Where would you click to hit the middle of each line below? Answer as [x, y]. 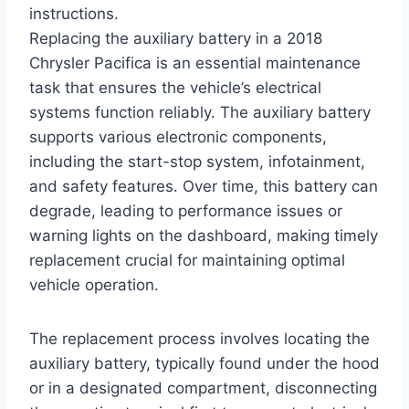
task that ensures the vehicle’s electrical [175, 87]
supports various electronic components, [178, 136]
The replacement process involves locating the [199, 338]
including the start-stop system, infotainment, [197, 161]
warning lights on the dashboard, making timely [204, 235]
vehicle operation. [94, 284]
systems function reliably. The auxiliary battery [200, 112]
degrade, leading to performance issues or [186, 210]
